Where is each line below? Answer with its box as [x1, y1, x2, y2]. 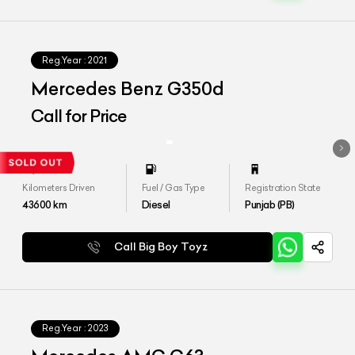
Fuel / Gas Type [141, 181, 205, 193]
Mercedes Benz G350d [31, 77, 225, 100]
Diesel [141, 197, 170, 211]
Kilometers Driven [22, 181, 95, 193]
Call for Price [31, 105, 127, 128]
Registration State [245, 181, 321, 193]
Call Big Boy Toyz [114, 240, 208, 254]
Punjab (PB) [245, 197, 295, 211]
